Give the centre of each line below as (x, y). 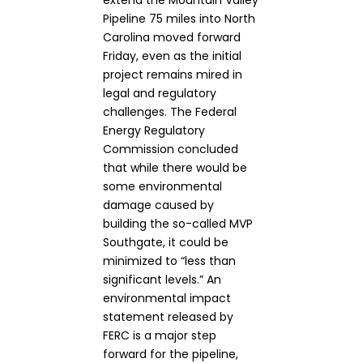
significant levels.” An (162, 280)
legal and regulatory (160, 93)
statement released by (168, 317)
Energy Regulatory (154, 130)
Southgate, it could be (166, 242)
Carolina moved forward (172, 37)
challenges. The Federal (170, 112)
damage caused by (158, 205)
